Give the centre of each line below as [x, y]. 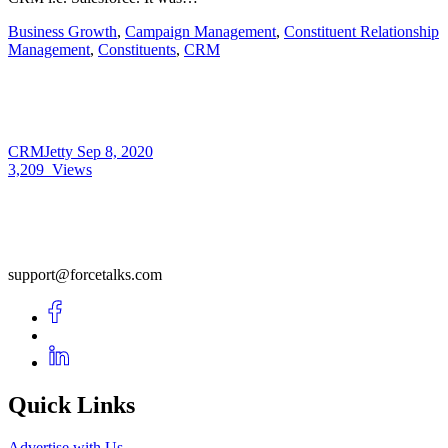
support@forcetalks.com [85, 274]
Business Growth [62, 31]
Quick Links [71, 404]
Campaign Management [200, 31]
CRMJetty [42, 151]
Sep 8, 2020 [115, 151]
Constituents [137, 49]
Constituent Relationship [361, 31]
